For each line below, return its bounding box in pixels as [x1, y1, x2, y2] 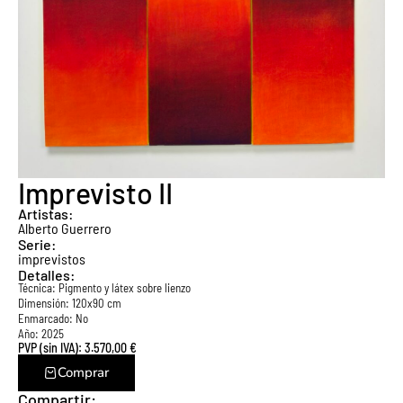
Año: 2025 [18, 327, 64, 341]
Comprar [58, 363, 109, 381]
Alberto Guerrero [18, 219, 112, 237]
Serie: [18, 236, 57, 253]
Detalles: [18, 266, 76, 283]
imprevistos [18, 250, 85, 267]
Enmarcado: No [18, 311, 88, 326]
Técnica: [18, 281, 58, 295]
